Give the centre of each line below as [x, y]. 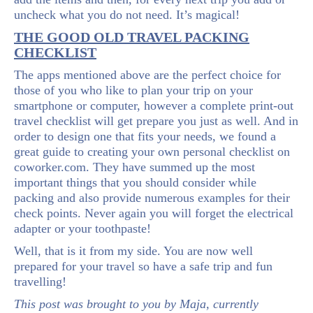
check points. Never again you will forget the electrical [154, 213]
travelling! [40, 281]
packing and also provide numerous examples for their [152, 197]
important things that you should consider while [135, 182]
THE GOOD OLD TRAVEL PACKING [132, 37]
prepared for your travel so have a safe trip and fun [143, 266]
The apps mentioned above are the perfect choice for [147, 74]
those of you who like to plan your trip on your [133, 90]
